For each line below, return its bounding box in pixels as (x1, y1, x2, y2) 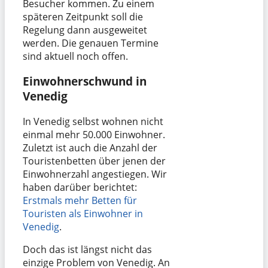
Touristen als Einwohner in (23, 207, 143, 221)
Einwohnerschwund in (23, 74, 147, 89)
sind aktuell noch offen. (23, 49, 128, 63)
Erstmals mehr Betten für (23, 194, 137, 208)
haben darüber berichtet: (23, 181, 137, 194)
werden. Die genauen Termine (23, 36, 159, 50)
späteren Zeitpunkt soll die (23, 10, 143, 23)
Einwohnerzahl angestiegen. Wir (23, 167, 167, 181)
